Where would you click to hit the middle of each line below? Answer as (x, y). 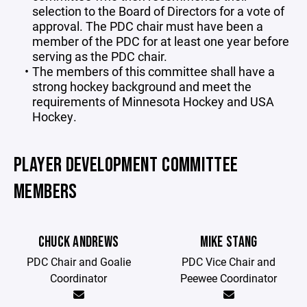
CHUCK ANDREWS (78, 242)
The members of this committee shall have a (153, 71)
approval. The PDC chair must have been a (148, 26)
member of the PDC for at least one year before (161, 41)
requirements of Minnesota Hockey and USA (153, 101)
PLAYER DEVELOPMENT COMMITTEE (126, 165)
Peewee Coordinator (229, 278)
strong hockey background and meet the (142, 86)
